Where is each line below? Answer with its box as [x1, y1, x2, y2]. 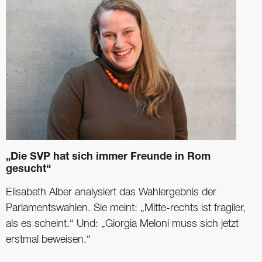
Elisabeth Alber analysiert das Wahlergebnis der [6, 188, 216, 198]
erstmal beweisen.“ [6, 235, 91, 245]
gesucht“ [6, 164, 51, 175]
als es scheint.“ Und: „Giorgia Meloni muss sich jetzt [6, 219, 239, 229]
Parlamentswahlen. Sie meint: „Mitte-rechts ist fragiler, [6, 204, 246, 213]
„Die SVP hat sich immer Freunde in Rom [6, 152, 211, 163]
